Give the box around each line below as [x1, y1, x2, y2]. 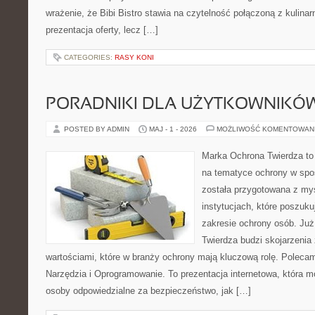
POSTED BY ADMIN [64, 125, 131, 133]
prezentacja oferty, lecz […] [46, 25, 158, 35]
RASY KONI [115, 53, 154, 61]
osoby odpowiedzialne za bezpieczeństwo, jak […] [46, 285, 251, 296]
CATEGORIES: [64, 53, 115, 61]
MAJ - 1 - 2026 [149, 125, 197, 133]
